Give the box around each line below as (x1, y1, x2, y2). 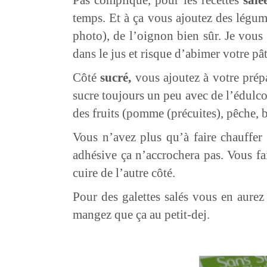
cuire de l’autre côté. (73, 165, 175, 180)
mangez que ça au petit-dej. (73, 207, 210, 222)
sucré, (100, 70, 132, 85)
